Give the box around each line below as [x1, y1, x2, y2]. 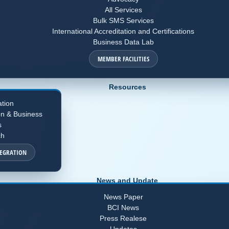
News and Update [97, 176, 158, 185]
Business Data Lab [93, 37, 154, 46]
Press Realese [100, 214, 147, 222]
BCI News [107, 203, 140, 212]
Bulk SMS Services [93, 16, 154, 25]
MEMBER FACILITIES [97, 54, 149, 63]
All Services [104, 5, 142, 14]
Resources [108, 82, 146, 91]
